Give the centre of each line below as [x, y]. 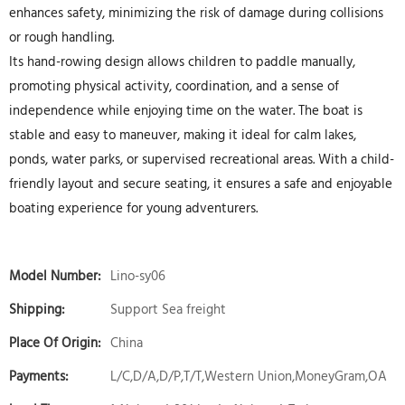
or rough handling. [61, 38]
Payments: [39, 377]
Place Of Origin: [55, 344]
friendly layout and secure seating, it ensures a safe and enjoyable [201, 184]
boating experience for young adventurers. [133, 209]
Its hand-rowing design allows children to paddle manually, [182, 62]
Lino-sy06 [138, 277]
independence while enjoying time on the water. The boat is [186, 111]
